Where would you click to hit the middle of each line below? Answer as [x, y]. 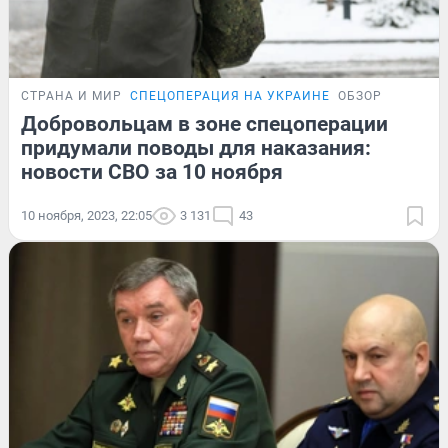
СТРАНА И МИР [71, 95]
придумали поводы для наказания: [196, 147]
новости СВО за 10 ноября [152, 171]
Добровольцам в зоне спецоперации [204, 123]
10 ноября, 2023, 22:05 [86, 215]
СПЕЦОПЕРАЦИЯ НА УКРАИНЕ [230, 95]
